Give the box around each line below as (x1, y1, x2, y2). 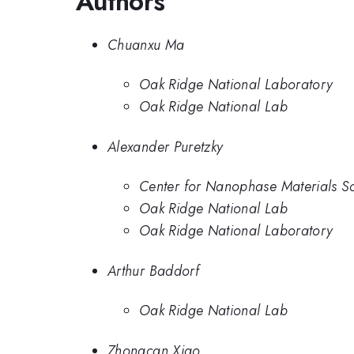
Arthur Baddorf (107, 260, 200, 281)
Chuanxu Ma (107, 34, 185, 55)
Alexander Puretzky (107, 136, 224, 157)
